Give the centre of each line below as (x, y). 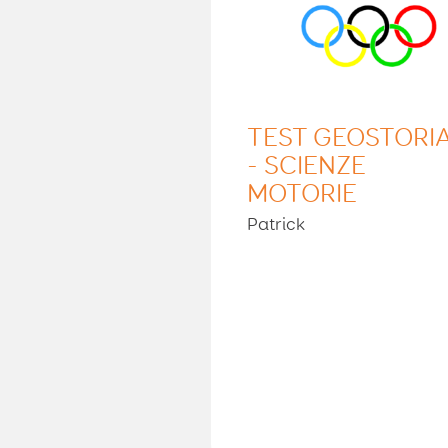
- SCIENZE (307, 166)
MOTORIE (302, 194)
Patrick (276, 224)
